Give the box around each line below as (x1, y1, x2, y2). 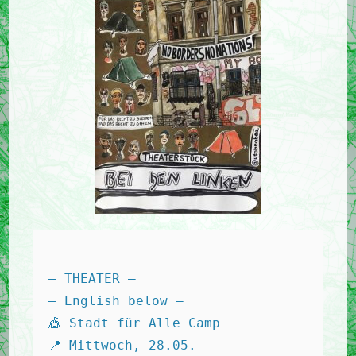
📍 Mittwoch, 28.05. (48, 338, 205, 353)
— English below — (48, 293, 192, 308)
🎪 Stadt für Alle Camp (48, 315, 229, 331)
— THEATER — (48, 271, 145, 286)
